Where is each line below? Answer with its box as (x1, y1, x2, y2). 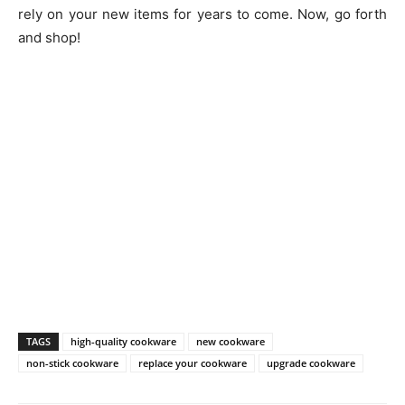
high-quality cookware (71, 334, 176, 348)
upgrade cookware (267, 355, 355, 370)
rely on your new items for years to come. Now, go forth (18, 5, 387, 23)
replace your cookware (138, 355, 247, 370)
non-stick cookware (26, 355, 118, 370)
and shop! (18, 28, 80, 46)
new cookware (196, 334, 265, 348)
